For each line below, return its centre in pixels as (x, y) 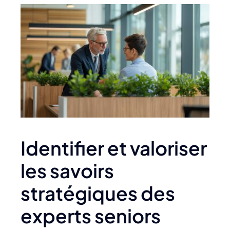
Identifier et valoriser (114, 148)
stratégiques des (98, 193)
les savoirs (67, 170)
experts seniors (91, 215)
